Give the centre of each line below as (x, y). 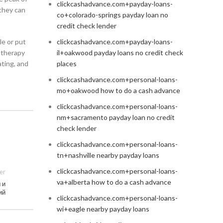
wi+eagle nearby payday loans (103, 209)
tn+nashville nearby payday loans (108, 155)
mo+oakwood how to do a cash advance (118, 91)
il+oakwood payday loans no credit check (120, 53)
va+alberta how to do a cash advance (114, 182)
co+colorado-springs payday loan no (112, 15)
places (66, 64)
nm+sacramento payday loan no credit (115, 117)
